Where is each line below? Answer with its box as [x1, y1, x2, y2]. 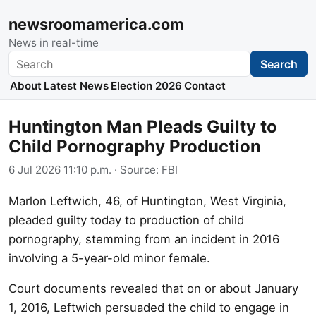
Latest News [43, 79, 109, 93]
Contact [184, 79, 226, 93]
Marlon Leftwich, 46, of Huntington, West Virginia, [8, 193, 286, 208]
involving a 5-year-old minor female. [8, 250, 210, 265]
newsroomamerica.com [8, 15, 184, 33]
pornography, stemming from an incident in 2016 [8, 231, 279, 246]
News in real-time [8, 36, 99, 49]
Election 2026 [110, 79, 182, 93]
